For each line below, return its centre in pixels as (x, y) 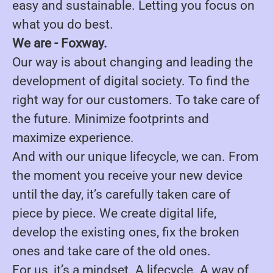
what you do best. (63, 24)
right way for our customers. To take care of (136, 100)
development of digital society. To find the (131, 81)
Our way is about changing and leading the (133, 62)
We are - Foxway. (60, 43)
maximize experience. (76, 138)
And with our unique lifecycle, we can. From (135, 157)
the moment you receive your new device (127, 175)
